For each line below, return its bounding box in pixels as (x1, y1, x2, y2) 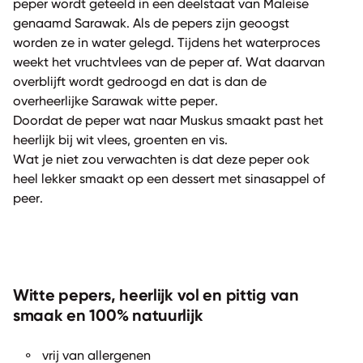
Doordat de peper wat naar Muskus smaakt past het (13, 114, 323, 128)
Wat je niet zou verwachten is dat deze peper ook (13, 153, 310, 167)
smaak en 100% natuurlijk (13, 308, 203, 325)
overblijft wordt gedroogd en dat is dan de (13, 75, 267, 89)
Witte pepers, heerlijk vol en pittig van (13, 288, 299, 305)
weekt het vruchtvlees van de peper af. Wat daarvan (13, 56, 325, 70)
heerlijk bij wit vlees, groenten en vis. (13, 134, 228, 147)
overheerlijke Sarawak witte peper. (13, 95, 218, 109)
